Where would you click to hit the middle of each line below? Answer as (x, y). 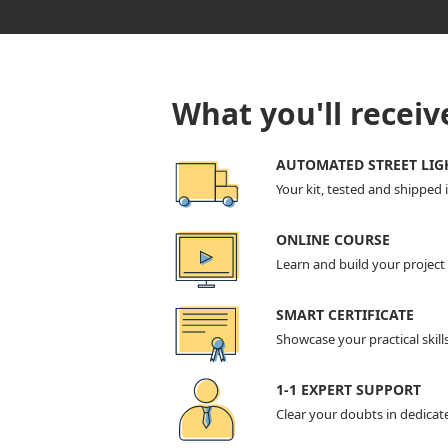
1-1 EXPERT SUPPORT (348, 390)
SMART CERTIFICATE (344, 315)
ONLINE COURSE (332, 240)
